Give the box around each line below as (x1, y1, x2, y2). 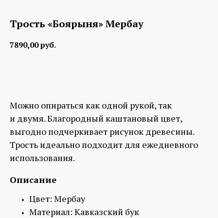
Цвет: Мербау (29, 192, 85, 204)
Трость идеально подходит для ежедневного (10, 138, 198, 150)
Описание (10, 173, 56, 185)
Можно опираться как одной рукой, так (10, 99, 172, 111)
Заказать (94, 67, 124, 76)
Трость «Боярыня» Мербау (10, 17, 144, 30)
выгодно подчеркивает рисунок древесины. (10, 125, 194, 137)
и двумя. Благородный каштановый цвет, (10, 112, 182, 124)
